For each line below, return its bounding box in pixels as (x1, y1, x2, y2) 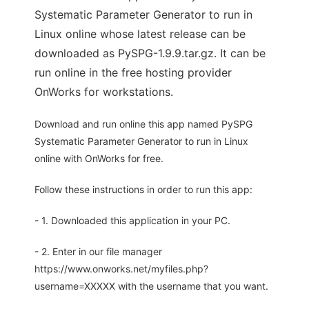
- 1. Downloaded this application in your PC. (34, 215, 230, 227)
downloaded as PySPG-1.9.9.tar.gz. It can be (34, 46, 266, 61)
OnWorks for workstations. (34, 85, 173, 99)
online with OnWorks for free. (34, 152, 163, 165)
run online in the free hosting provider (34, 66, 232, 80)
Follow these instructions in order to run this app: (34, 183, 252, 196)
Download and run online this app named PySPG (34, 118, 252, 130)
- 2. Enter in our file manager (34, 246, 162, 258)
